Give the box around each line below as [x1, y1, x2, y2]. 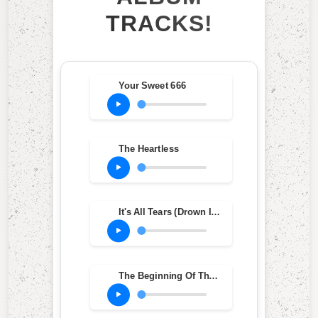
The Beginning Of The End [208, 270, 218, 281]
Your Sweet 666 [118, 80, 186, 91]
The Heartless [118, 143, 179, 154]
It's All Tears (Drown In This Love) [210, 207, 220, 218]
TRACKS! [105, 10, 213, 36]
